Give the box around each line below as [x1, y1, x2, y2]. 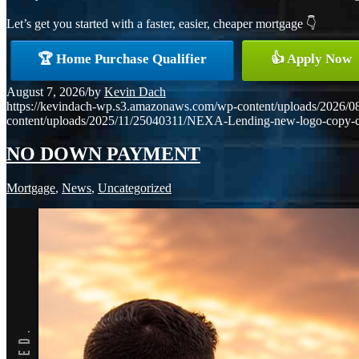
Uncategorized [98, 181, 171, 196]
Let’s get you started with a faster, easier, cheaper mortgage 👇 [6, 16, 317, 30]
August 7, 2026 [6, 84, 85, 99]
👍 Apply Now [271, 50, 352, 67]
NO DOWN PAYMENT [6, 143, 200, 165]
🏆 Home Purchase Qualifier [38, 50, 207, 67]
